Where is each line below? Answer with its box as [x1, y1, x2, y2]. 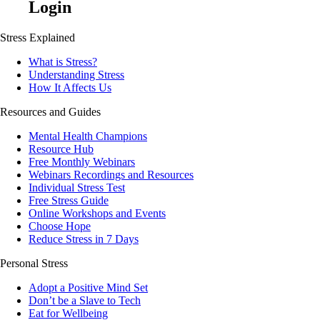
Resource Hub [29, 142, 94, 155]
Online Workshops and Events [29, 206, 166, 219]
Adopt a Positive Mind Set [29, 281, 148, 294]
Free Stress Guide [29, 194, 109, 206]
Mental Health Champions [29, 129, 147, 142]
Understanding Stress [29, 68, 124, 81]
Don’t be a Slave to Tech [29, 294, 141, 306]
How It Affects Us [29, 81, 111, 94]
